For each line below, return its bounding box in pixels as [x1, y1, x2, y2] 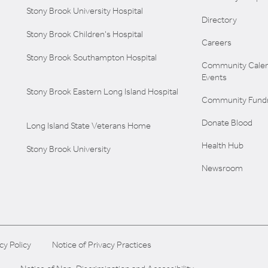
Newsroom [201, 163, 243, 174]
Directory [201, 14, 237, 26]
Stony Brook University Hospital [26, 5, 143, 17]
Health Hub [201, 140, 243, 151]
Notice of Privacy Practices [52, 239, 151, 251]
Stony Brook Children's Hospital [26, 29, 143, 40]
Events [201, 72, 227, 83]
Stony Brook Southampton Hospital [26, 52, 157, 63]
